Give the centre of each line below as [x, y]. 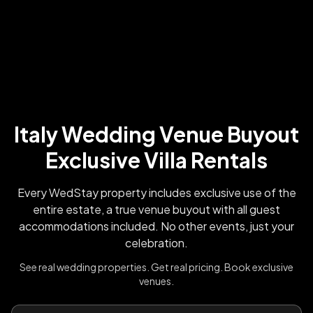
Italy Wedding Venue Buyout [156, 134]
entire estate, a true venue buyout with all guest [156, 209]
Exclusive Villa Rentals [156, 160]
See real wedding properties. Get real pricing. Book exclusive [156, 267]
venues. [156, 281]
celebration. [156, 242]
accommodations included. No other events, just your [156, 226]
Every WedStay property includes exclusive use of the [156, 192]
